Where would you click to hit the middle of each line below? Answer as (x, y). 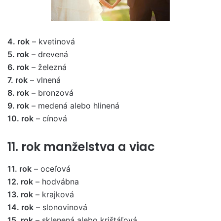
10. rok (20, 118)
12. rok (20, 181)
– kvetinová (52, 41)
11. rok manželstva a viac (81, 147)
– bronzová (51, 93)
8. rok (18, 93)
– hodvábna (56, 181)
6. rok (18, 67)
